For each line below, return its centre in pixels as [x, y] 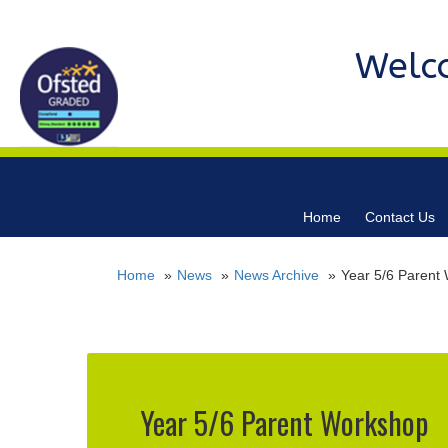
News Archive [276, 275]
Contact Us [400, 217]
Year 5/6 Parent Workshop [284, 422]
